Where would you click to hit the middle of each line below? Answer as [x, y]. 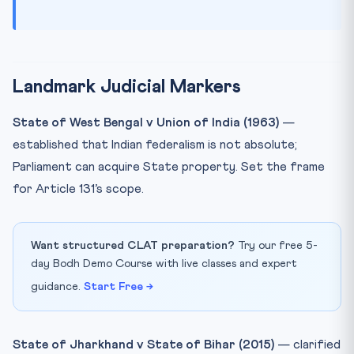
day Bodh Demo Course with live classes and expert [164, 264]
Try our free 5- [276, 245]
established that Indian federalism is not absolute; [155, 144]
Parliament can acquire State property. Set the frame [169, 166]
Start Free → [119, 286]
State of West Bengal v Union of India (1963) [146, 122]
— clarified [307, 344]
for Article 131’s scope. [78, 188]
